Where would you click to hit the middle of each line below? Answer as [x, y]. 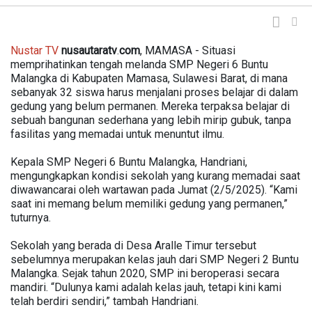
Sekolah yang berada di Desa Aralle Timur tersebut [133, 245]
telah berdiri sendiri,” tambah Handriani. [104, 301]
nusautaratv [89, 50]
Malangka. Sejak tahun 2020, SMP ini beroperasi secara [145, 273]
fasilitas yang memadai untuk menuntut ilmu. [117, 134]
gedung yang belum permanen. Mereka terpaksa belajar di [150, 106]
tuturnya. [31, 217]
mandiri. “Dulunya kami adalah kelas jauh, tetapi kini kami [146, 287]
